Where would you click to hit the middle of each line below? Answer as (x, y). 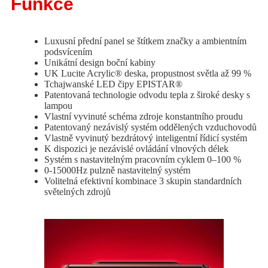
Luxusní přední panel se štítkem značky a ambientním (145, 41)
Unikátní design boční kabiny (100, 63)
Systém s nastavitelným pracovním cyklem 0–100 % (143, 160)
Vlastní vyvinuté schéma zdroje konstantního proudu (144, 117)
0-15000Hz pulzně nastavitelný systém (117, 170)
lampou (58, 106)
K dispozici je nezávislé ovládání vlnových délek (136, 149)
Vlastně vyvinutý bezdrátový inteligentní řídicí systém (146, 138)
